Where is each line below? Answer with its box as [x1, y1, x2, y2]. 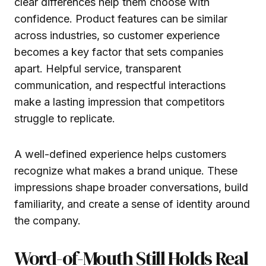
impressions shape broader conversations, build [14, 180, 248, 194]
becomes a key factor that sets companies [14, 45, 223, 58]
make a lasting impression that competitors [14, 95, 224, 108]
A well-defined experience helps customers [14, 147, 226, 160]
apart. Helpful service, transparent [14, 62, 181, 75]
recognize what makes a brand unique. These [14, 164, 237, 177]
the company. [14, 214, 81, 227]
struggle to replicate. [14, 112, 115, 125]
